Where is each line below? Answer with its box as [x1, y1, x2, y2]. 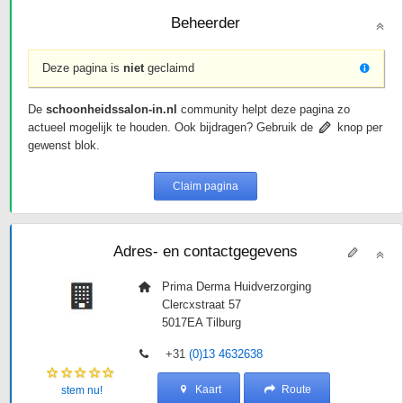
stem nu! [60, 384, 103, 397]
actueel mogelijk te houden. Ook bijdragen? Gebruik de [27, 121, 317, 134]
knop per [334, 121, 383, 134]
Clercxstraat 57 [161, 298, 241, 311]
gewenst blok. [27, 139, 100, 152]
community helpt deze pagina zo [176, 103, 350, 116]
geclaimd [143, 61, 194, 75]
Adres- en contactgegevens [113, 242, 299, 260]
